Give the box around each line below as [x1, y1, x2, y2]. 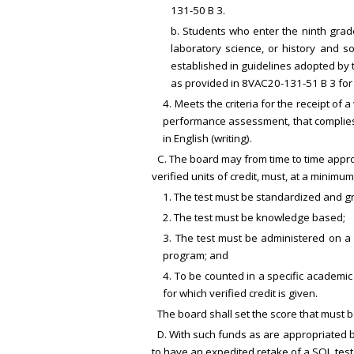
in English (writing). [163, 131, 253, 146]
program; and [163, 248, 229, 263]
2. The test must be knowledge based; [163, 210, 346, 225]
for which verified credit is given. [163, 286, 318, 301]
